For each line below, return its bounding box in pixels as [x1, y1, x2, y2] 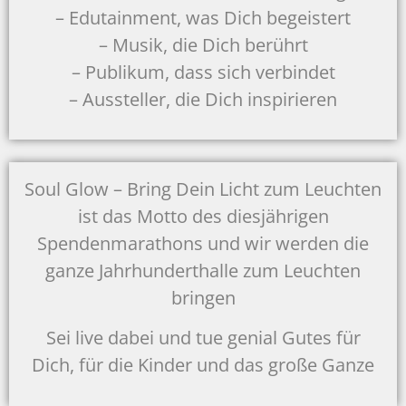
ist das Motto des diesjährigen [77, 204, 329, 229]
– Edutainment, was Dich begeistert [55, 5, 351, 30]
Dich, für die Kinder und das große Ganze [32, 353, 374, 378]
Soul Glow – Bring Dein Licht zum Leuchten [24, 177, 382, 202]
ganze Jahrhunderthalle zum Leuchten [45, 258, 361, 284]
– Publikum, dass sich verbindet [71, 59, 335, 84]
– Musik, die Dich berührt [98, 32, 308, 57]
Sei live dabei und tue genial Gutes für [45, 325, 361, 351]
